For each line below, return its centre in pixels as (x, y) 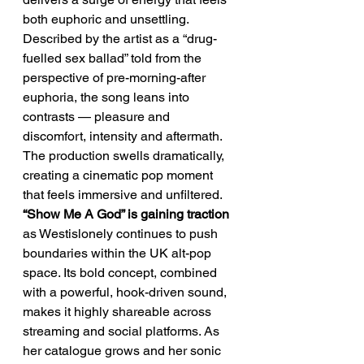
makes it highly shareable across (119, 312)
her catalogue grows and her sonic (123, 351)
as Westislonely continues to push (122, 234)
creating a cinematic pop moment (119, 175)
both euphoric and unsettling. (107, 19)
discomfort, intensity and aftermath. (124, 136)
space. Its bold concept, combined (121, 273)
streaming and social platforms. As (123, 331)
